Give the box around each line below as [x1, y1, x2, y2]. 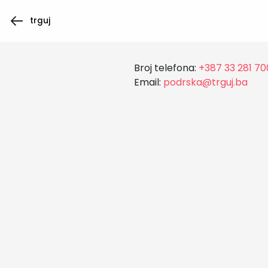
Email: [134, 75, 161, 89]
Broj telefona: [134, 61, 196, 75]
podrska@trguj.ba [163, 75, 248, 89]
